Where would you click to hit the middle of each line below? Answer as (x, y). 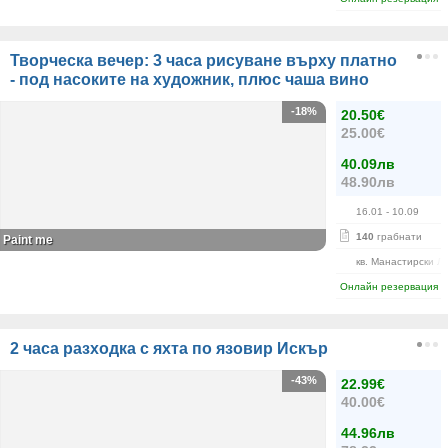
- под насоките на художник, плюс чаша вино (189, 79)
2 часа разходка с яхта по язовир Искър (169, 348)
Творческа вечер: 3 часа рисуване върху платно (203, 60)
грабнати (398, 236)
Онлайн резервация (389, 286)
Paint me (28, 240)
